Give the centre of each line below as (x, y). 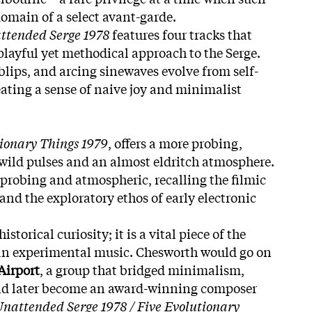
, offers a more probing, (175, 142)
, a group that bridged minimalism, (142, 269)
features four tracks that (181, 34)
